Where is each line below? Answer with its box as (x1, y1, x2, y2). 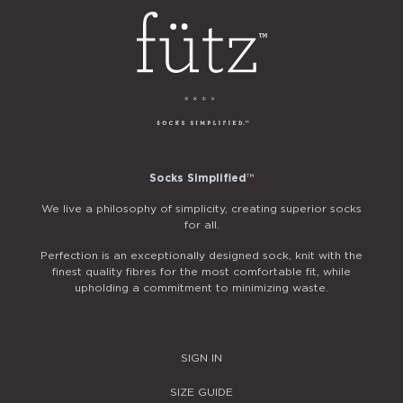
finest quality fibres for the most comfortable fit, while (52, 265, 351, 277)
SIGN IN (181, 352, 222, 363)
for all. (184, 219, 219, 230)
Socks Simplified (149, 172, 246, 184)
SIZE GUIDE (170, 386, 233, 398)
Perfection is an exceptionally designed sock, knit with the (40, 249, 363, 261)
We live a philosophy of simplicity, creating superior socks (41, 202, 362, 214)
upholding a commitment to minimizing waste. (75, 282, 328, 293)
